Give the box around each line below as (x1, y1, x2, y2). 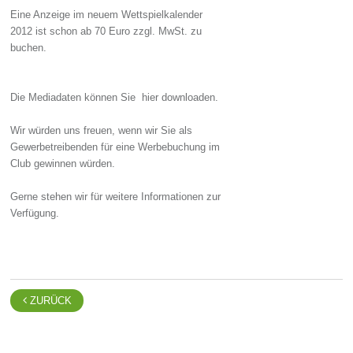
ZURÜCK (26, 295, 72, 307)
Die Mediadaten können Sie (10, 91, 139, 104)
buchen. (10, 42, 47, 54)
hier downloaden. (139, 91, 219, 104)
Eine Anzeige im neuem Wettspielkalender (10, 9, 203, 21)
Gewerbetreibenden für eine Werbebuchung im (10, 141, 221, 154)
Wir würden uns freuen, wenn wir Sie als (10, 124, 193, 137)
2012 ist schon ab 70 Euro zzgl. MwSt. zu (10, 25, 203, 38)
